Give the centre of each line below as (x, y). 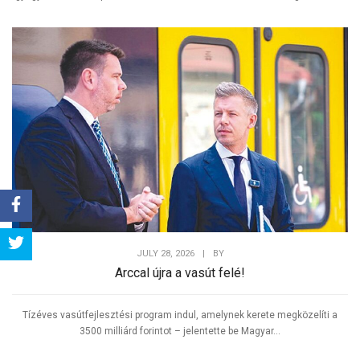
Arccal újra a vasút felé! (180, 273)
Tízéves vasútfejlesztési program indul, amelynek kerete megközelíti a (180, 315)
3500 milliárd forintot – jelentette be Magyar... (180, 331)
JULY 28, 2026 (165, 254)
